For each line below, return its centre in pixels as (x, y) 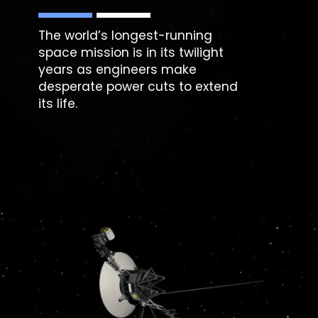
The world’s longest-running (126, 36)
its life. (58, 104)
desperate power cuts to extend (138, 87)
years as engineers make (118, 70)
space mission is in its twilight (131, 53)
